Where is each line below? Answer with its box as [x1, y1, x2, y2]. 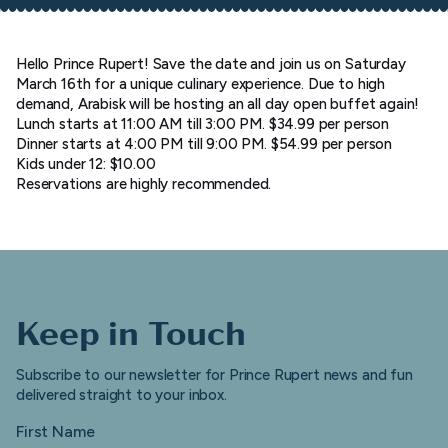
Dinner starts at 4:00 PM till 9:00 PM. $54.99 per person [16, 134, 393, 153]
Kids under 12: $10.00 [16, 154, 156, 173]
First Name [16, 421, 95, 441]
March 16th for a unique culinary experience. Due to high [16, 74, 386, 93]
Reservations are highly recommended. [16, 174, 272, 193]
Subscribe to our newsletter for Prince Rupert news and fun [16, 365, 413, 384]
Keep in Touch [16, 308, 246, 353]
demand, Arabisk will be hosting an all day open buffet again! [16, 94, 420, 113]
